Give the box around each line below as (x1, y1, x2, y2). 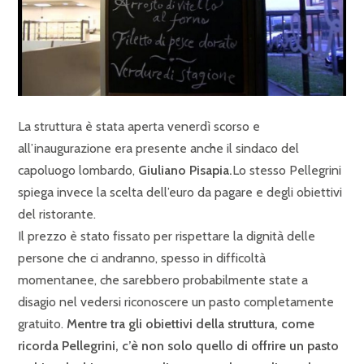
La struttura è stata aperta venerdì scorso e (18, 118, 260, 134)
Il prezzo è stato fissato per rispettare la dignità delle (18, 227, 315, 244)
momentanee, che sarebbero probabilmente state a (18, 271, 308, 288)
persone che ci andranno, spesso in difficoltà (18, 249, 266, 266)
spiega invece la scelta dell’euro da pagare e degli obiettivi (18, 184, 342, 200)
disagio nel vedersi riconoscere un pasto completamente (18, 293, 334, 310)
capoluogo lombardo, (18, 162, 138, 178)
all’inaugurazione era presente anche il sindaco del (18, 140, 299, 156)
